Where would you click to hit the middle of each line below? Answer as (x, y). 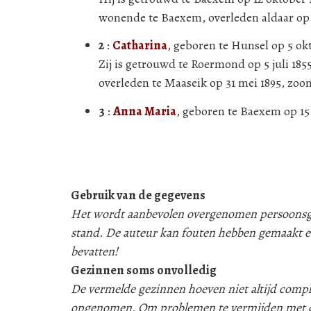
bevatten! (94, 251)
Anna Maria (145, 111)
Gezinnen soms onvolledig (144, 270)
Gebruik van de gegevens (138, 195)
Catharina (140, 45)
